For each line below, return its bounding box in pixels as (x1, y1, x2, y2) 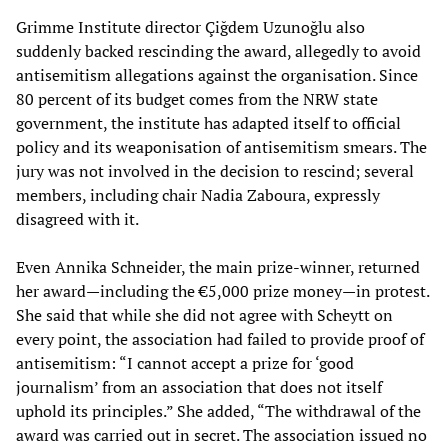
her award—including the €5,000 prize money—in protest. (16, 279, 429, 302)
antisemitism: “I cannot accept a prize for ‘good (16, 351, 354, 374)
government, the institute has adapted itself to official (16, 111, 401, 134)
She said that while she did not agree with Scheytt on (16, 303, 393, 326)
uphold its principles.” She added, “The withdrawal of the (16, 399, 421, 422)
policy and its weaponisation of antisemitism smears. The (16, 135, 427, 158)
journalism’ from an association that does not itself (16, 375, 382, 398)
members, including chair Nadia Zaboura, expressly (16, 183, 380, 206)
